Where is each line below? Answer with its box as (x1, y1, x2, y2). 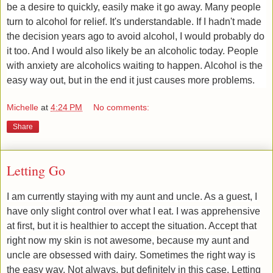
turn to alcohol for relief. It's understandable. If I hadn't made (7, 16, 261, 27)
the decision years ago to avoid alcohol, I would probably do (7, 30, 264, 41)
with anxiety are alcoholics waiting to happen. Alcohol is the (7, 60, 263, 71)
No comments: (93, 102, 150, 113)
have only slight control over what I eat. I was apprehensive (7, 205, 260, 216)
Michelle (7, 102, 38, 113)
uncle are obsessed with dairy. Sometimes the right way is (7, 249, 255, 260)
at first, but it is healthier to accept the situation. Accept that (7, 220, 257, 231)
